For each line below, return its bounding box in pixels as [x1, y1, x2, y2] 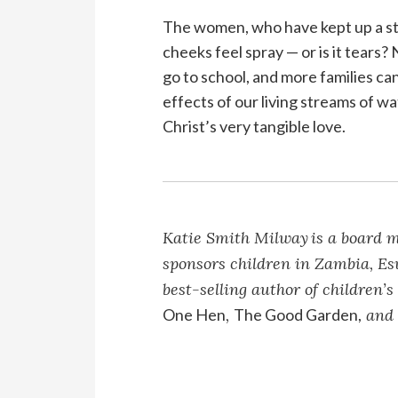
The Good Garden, [234, 305, 362, 325]
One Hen [163, 305, 227, 325]
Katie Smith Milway [163, 227, 309, 249]
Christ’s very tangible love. [163, 116, 346, 137]
